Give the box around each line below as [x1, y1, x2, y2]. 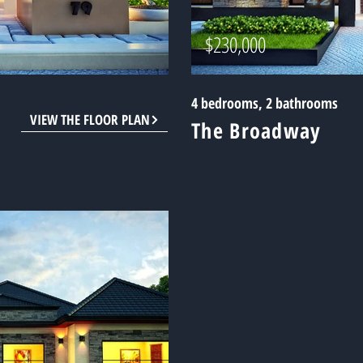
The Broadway [191, 116, 322, 145]
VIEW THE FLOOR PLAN [29, 110, 150, 129]
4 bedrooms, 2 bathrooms [191, 93, 338, 113]
